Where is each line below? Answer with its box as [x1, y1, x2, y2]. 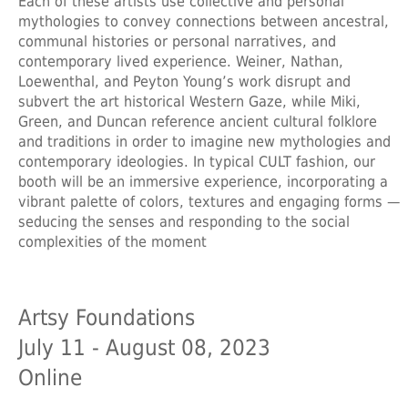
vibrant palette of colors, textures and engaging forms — [18, 193, 400, 211]
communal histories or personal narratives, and [18, 33, 336, 51]
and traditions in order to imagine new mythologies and [18, 133, 391, 151]
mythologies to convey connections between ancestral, [18, 13, 389, 31]
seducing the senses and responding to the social [18, 213, 350, 231]
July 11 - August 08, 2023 [18, 335, 270, 362]
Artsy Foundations [18, 305, 195, 331]
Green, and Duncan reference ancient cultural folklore [18, 113, 377, 131]
